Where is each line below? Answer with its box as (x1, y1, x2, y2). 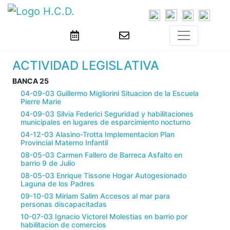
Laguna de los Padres (21, 179, 94, 188)
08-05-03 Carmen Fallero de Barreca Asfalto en (21, 150, 182, 160)
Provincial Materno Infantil (21, 138, 108, 147)
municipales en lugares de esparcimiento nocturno (21, 118, 190, 127)
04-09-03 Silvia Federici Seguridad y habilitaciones (21, 109, 194, 119)
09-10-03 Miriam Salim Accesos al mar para (21, 191, 170, 201)
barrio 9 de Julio (21, 159, 75, 168)
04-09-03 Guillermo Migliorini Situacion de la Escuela (21, 89, 199, 98)
